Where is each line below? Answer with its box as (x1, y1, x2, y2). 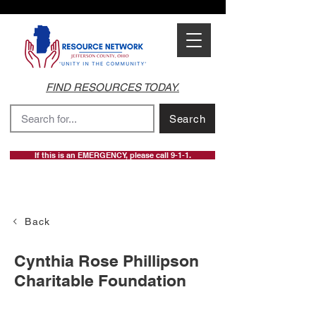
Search (169, 112, 206, 125)
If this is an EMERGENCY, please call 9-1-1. (34, 151, 191, 159)
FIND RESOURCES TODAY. (46, 81, 179, 93)
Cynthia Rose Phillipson (14, 251, 199, 270)
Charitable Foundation (14, 271, 186, 290)
